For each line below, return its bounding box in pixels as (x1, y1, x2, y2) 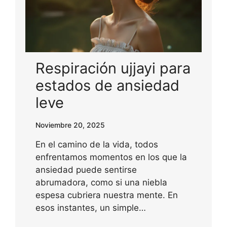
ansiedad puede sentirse (35, 164, 137, 175)
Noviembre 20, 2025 (35, 120, 105, 129)
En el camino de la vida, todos (35, 139, 158, 149)
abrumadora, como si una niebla (35, 177, 167, 187)
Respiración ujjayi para (35, 59, 191, 77)
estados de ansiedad (35, 76, 179, 94)
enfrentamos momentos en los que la (35, 152, 187, 162)
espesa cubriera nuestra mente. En (35, 190, 178, 200)
